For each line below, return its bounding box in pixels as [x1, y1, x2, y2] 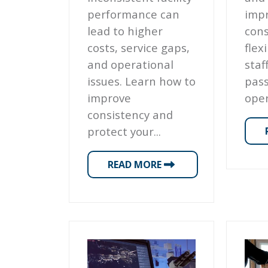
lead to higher [87, 23, 163, 38]
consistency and [87, 106, 173, 122]
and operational [87, 56, 173, 72]
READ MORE [107, 158, 164, 171]
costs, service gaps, [87, 39, 190, 55]
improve [87, 90, 131, 105]
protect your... [87, 123, 161, 139]
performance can [87, 6, 179, 22]
